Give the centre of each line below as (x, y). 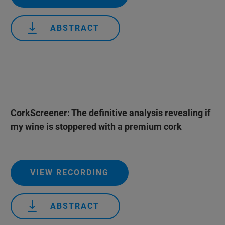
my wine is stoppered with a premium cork (96, 126)
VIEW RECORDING (69, 173)
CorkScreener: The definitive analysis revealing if (110, 113)
